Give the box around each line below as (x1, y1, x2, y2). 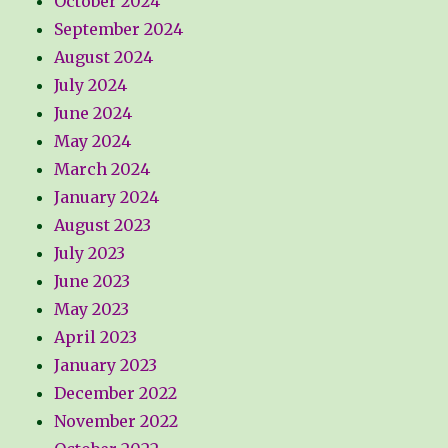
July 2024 (54, 75, 128, 96)
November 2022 (54, 411, 179, 432)
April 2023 (54, 327, 138, 348)
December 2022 (54, 383, 178, 404)
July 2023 (54, 243, 126, 264)
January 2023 (54, 355, 158, 376)
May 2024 (54, 131, 132, 152)
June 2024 (54, 103, 133, 124)
